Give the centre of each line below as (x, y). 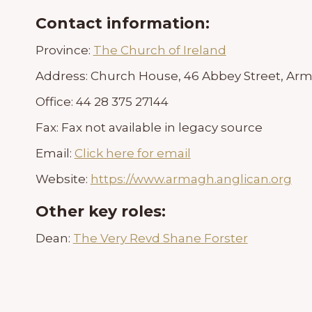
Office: (55, 102)
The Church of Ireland (159, 50)
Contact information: (122, 24)
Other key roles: (100, 212)
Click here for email (132, 154)
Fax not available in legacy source (162, 128)
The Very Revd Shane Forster (160, 239)
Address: (63, 76)
